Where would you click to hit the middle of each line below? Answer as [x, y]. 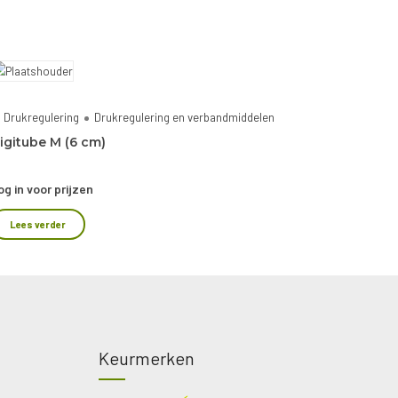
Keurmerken [147, 358]
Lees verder [38, 224]
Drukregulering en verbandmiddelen [185, 117]
